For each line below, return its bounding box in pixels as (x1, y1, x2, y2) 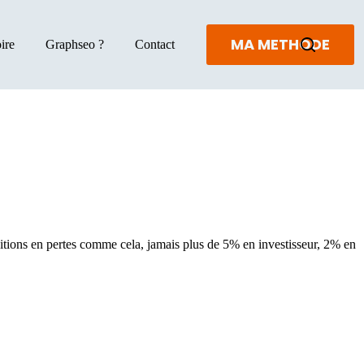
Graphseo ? (45, 37, 104, 51)
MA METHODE (231, 34, 330, 54)
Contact (135, 37, 175, 51)
